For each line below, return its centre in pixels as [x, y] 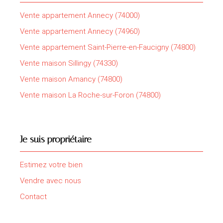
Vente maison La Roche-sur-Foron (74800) [90, 95]
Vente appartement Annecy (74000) [80, 15]
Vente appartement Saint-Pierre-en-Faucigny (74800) [108, 47]
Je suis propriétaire [56, 139]
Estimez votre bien [51, 165]
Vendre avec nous [51, 180]
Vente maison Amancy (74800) [71, 79]
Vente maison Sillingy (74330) [69, 63]
